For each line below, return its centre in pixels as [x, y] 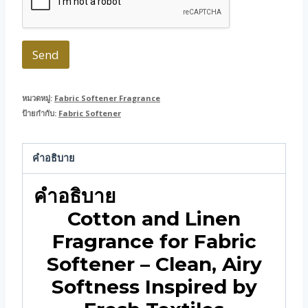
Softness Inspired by [154, 286]
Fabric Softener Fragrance [107, 98]
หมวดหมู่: [38, 98]
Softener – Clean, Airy [154, 264]
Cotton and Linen [154, 218]
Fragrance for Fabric [154, 241]
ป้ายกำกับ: [40, 113]
